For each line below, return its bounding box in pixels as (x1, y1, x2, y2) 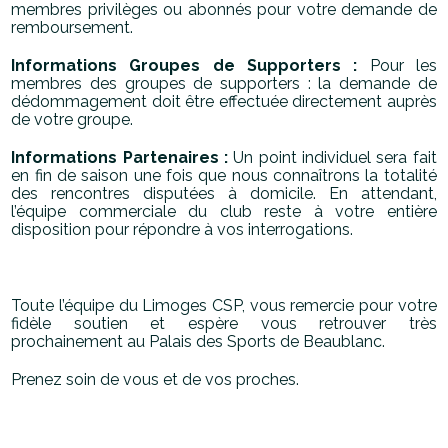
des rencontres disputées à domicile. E (11, 184, 339, 204)
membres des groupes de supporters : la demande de (11, 74, 437, 94)
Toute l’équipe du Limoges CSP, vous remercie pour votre (11, 296, 437, 316)
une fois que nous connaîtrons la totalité (133, 166, 437, 186)
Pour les (369, 56, 437, 76)
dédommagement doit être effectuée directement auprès (11, 92, 437, 112)
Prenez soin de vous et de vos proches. (11, 370, 300, 390)
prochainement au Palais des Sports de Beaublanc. (11, 332, 386, 352)
